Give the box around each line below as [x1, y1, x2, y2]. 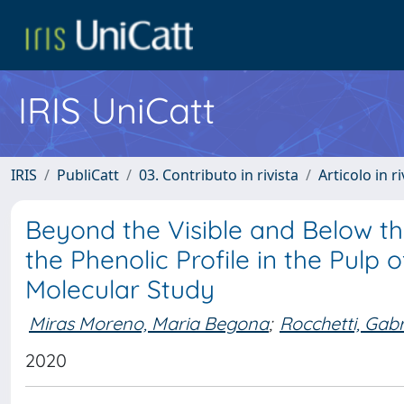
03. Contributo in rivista [139, 165, 298, 185]
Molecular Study [25, 273, 215, 305]
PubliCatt [57, 165, 119, 185]
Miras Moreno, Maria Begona [29, 311, 269, 335]
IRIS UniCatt [18, 87, 216, 133]
